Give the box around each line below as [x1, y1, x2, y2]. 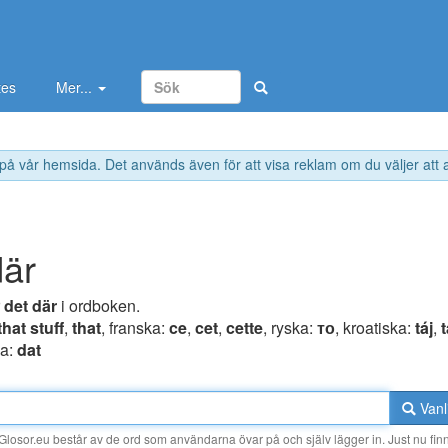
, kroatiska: [335, 316, 415, 340]
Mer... [56, 77, 96, 97]
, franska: [101, 316, 169, 340]
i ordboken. [57, 294, 140, 318]
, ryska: [263, 316, 317, 340]
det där [4, 294, 57, 318]
